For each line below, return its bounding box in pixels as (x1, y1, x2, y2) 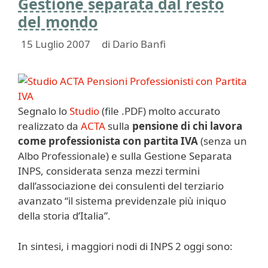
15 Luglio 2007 (21, 37, 90, 51)
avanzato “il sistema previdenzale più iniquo (18, 194, 226, 208)
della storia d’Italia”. (18, 209, 111, 223)
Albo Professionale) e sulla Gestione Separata (18, 149, 232, 163)
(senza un (198, 134, 247, 148)
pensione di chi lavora (132, 119, 242, 133)
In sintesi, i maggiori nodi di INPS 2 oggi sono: (18, 239, 233, 253)
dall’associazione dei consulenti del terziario (18, 179, 224, 193)
